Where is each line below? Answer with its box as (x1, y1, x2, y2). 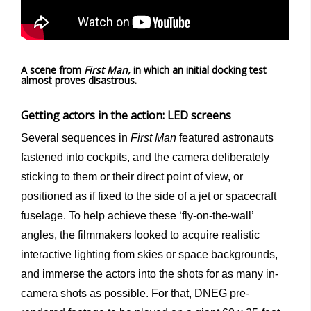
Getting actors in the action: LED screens (21, 107, 231, 123)
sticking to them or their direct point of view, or (21, 170, 243, 183)
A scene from (21, 62, 84, 76)
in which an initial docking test (133, 62, 267, 76)
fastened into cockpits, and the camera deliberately (21, 151, 269, 163)
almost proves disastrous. (21, 73, 137, 87)
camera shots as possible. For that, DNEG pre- (21, 287, 249, 299)
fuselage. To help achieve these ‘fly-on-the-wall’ (21, 209, 253, 221)
